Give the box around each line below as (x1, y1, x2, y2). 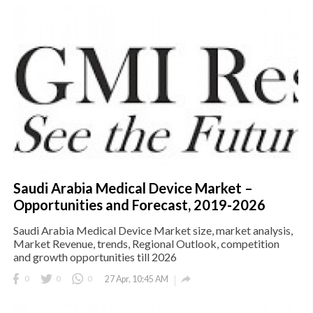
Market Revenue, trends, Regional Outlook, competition (13, 237, 279, 251)
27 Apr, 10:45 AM (105, 274, 168, 285)
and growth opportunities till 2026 (13, 250, 177, 264)
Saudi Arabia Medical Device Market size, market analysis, (13, 224, 293, 238)
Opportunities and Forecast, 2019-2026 (13, 196, 265, 214)
